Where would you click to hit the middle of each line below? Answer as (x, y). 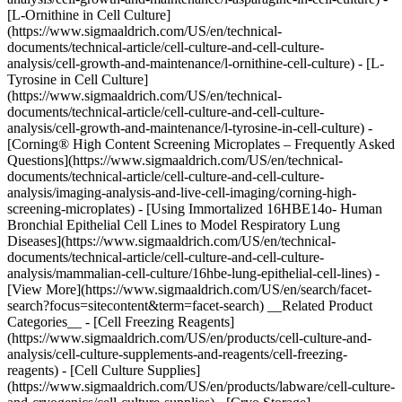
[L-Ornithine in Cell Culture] (89, 15)
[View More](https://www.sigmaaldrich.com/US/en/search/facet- (189, 289)
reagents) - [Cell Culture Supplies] (104, 370)
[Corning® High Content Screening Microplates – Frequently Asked (201, 144)
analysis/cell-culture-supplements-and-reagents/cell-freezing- (177, 354)
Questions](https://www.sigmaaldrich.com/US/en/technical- (175, 160)
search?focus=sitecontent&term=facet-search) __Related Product (190, 306)
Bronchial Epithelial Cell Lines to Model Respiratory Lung (174, 225)
